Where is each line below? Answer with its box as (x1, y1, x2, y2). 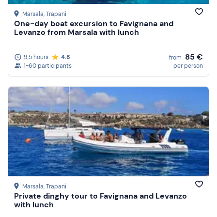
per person (173, 62, 203, 70)
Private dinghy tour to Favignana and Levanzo (14, 191, 187, 201)
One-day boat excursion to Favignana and (14, 18, 173, 29)
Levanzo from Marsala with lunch (14, 27, 139, 38)
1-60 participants (24, 62, 72, 70)
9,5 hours (24, 53, 48, 61)
